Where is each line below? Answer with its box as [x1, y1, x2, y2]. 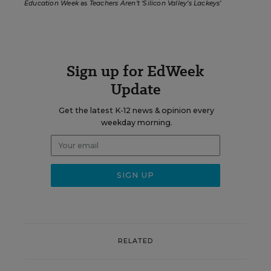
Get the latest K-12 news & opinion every [59, 105, 214, 115]
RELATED [117, 237, 154, 246]
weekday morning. [100, 117, 172, 127]
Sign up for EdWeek [67, 60, 204, 82]
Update [110, 78, 161, 100]
